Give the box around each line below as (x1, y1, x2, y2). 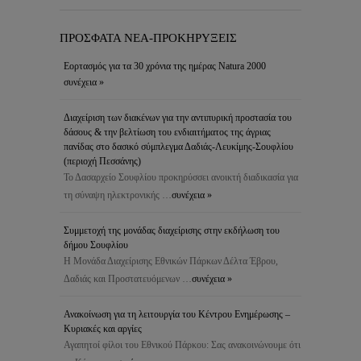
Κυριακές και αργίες (64, 322, 142, 334)
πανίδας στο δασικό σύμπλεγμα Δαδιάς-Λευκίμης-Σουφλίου (64, 140, 293, 152)
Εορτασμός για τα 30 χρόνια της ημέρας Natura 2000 (64, 60, 266, 72)
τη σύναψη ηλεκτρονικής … (64, 189, 172, 201)
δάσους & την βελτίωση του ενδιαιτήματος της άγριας (64, 126, 271, 138)
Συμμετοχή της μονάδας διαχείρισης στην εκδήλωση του (64, 224, 280, 236)
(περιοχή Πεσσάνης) (64, 155, 141, 167)
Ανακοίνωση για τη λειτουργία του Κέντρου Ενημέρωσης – (64, 308, 290, 320)
